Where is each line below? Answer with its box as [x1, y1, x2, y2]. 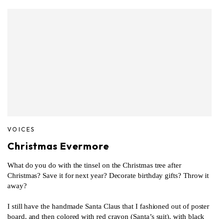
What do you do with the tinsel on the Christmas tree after [7, 161, 181, 169]
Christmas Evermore [7, 139, 109, 152]
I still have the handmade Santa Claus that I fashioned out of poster [7, 202, 210, 210]
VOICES [7, 125, 35, 133]
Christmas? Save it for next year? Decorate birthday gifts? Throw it [7, 171, 209, 179]
